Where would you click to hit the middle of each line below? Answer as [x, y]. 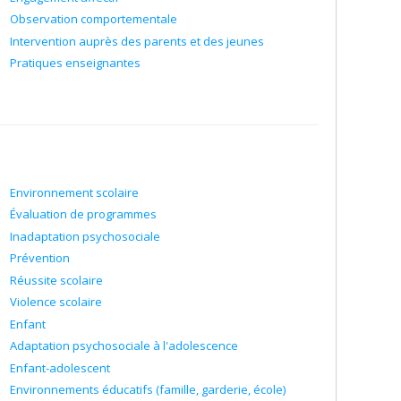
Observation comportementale [94, 19]
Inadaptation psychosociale [85, 236]
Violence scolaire [56, 302]
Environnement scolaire [74, 192]
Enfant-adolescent [60, 367]
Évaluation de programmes [83, 214]
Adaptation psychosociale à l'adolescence [124, 346]
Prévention [40, 258]
